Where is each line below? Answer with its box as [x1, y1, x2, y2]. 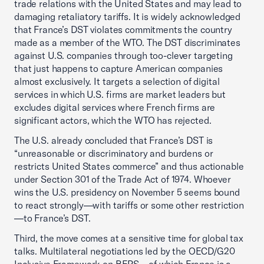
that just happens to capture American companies [14, 62, 223, 74]
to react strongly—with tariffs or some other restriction [14, 199, 244, 211]
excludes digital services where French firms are [14, 101, 216, 113]
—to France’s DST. [14, 212, 91, 224]
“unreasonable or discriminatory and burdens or [14, 147, 213, 159]
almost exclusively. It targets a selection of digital [14, 75, 220, 87]
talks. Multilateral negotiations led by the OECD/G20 [14, 245, 235, 257]
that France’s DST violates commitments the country [14, 24, 232, 35]
